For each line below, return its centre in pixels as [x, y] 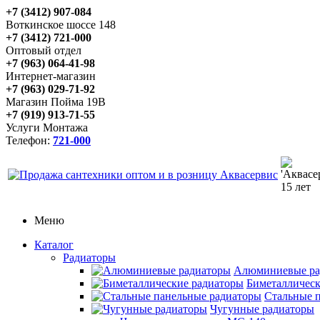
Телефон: [29, 140]
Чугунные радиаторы [262, 309]
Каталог [54, 245]
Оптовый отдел [44, 50]
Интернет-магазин [51, 76]
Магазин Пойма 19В [56, 102]
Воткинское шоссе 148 [61, 25]
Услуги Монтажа [47, 127]
